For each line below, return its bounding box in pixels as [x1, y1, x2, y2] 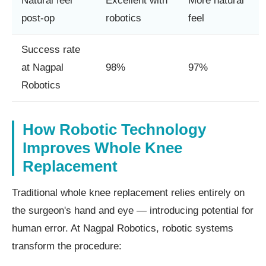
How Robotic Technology [23, 120, 206, 138]
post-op [21, 12, 55, 24]
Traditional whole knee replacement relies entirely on [12, 186, 245, 198]
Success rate [21, 43, 80, 55]
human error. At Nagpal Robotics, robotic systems [12, 222, 233, 234]
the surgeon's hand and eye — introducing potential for [12, 204, 254, 216]
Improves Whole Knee [23, 138, 182, 157]
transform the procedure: [12, 240, 122, 252]
